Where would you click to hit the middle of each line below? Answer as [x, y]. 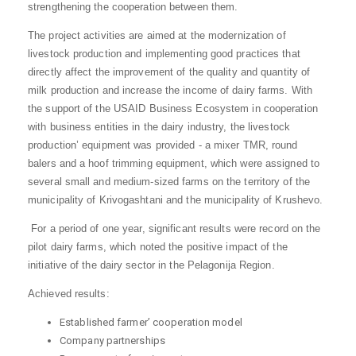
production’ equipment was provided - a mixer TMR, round [163, 145]
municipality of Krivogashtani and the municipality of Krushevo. [176, 200]
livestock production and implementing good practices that [164, 54]
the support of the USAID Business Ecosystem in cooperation [173, 108]
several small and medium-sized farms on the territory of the [169, 182]
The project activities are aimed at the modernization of [157, 35]
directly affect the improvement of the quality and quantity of [169, 72]
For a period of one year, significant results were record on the [174, 228]
